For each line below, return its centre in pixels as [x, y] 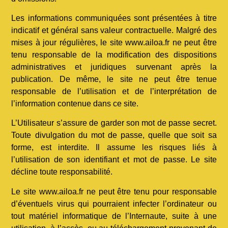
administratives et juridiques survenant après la [114, 67]
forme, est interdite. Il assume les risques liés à [114, 148]
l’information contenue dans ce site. [75, 103]
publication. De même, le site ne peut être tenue [114, 79]
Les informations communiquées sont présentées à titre [114, 18]
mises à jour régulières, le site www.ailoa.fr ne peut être [114, 42]
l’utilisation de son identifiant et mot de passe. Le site [114, 160]
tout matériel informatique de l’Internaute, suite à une [114, 216]
